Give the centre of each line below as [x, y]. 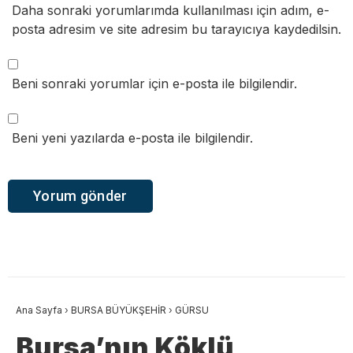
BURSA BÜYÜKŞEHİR [119, 310]
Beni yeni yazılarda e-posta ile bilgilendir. [132, 138]
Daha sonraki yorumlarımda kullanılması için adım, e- [171, 11]
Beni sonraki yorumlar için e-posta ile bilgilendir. [154, 84]
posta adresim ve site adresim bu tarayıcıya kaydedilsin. [176, 30]
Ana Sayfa [39, 310]
